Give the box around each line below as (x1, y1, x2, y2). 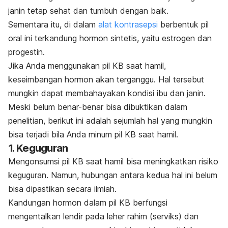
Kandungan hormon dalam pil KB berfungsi (8, 197, 167, 208)
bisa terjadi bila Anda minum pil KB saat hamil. (8, 129, 181, 140)
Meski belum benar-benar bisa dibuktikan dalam (8, 102, 187, 112)
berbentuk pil (158, 19, 209, 30)
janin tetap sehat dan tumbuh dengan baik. (8, 6, 171, 16)
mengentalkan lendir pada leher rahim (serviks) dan (8, 211, 198, 222)
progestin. (8, 47, 45, 58)
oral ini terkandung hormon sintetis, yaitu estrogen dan (8, 33, 212, 44)
